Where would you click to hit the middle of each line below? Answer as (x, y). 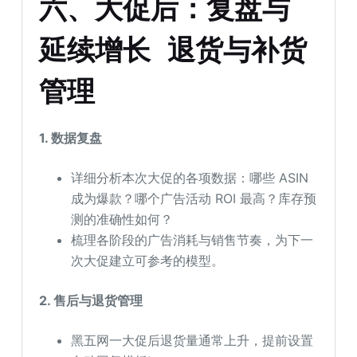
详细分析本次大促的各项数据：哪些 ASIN (190, 178)
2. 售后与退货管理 (91, 301)
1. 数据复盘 (71, 138)
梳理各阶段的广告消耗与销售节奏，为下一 (192, 240)
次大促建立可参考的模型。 (148, 261)
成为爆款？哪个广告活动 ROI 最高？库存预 (194, 199)
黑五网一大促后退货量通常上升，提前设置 (192, 341)
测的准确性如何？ (122, 220)
